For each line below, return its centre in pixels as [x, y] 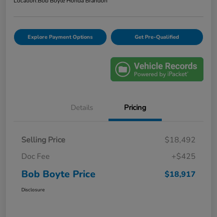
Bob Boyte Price [58, 174]
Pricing [135, 108]
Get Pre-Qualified [157, 37]
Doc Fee [36, 156]
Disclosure [33, 190]
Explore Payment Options [60, 37]
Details [82, 108]
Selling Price [43, 140]
